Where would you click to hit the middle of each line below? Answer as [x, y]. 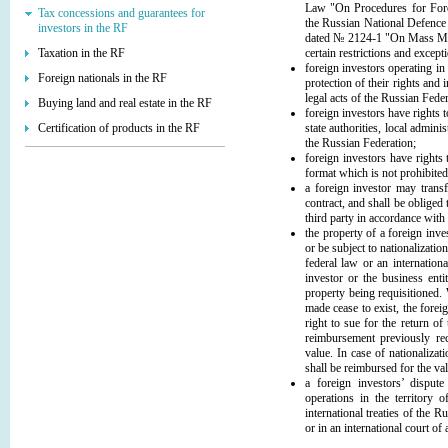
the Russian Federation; [360, 143]
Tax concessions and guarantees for [121, 13]
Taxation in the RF [81, 53]
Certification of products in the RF [119, 128]
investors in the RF [83, 28]
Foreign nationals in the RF [102, 78]
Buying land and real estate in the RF [125, 103]
